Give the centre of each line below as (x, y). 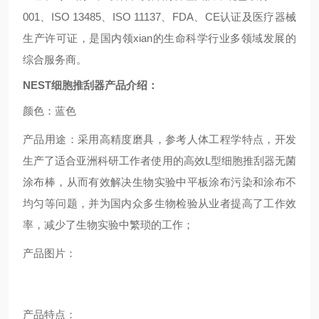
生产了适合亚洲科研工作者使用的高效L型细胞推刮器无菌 (159, 161)
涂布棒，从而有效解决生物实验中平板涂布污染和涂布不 (159, 182)
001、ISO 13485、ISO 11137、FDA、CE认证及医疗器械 (159, 17)
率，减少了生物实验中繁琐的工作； (108, 225)
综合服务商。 (55, 59)
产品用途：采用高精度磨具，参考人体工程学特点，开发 (159, 139)
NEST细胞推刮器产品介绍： (90, 85)
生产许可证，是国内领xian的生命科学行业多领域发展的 (159, 38)
